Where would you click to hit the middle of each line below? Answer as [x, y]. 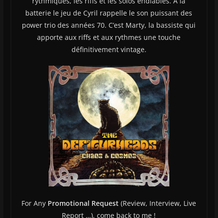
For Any [35, 203]
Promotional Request [83, 203]
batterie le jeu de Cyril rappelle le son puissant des [109, 13]
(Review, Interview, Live [158, 203]
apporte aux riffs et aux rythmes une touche [109, 37]
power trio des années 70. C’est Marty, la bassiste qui [109, 25]
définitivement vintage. [109, 49]
